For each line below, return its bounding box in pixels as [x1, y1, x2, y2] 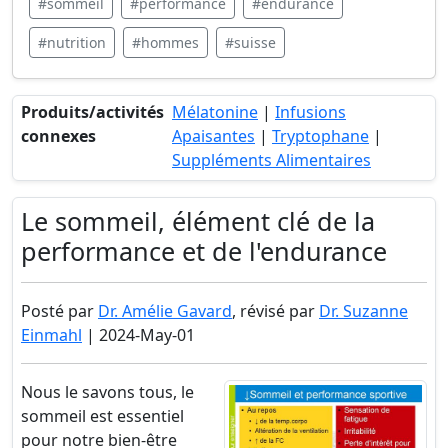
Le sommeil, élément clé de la [21, 204, 375, 238]
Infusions [275, 101, 346, 123]
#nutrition [38, 33, 106, 52]
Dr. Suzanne [319, 300, 408, 322]
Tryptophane [272, 125, 369, 147]
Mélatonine [172, 101, 258, 123]
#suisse [225, 33, 276, 52]
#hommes [132, 33, 199, 52]
